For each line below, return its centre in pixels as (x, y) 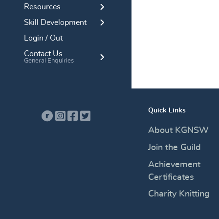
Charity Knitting (179, 194)
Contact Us (43, 54)
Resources (42, 7)
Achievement (174, 164)
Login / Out (43, 38)
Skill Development (55, 22)
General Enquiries (49, 61)
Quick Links (167, 110)
